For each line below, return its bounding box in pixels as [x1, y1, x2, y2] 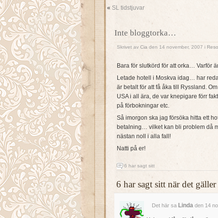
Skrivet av [117, 44, 140, 50]
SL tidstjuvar [112, 4, 145, 11]
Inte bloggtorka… [114, 28, 176, 37]
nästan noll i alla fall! [117, 133, 171, 140]
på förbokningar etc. [117, 102, 169, 109]
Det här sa [151, 202, 177, 209]
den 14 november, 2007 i [147, 44, 207, 50]
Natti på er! [117, 145, 145, 152]
